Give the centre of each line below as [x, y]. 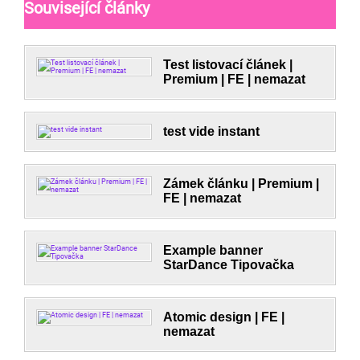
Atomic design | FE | [224, 317]
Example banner [213, 250]
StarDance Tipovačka [229, 265]
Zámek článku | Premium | [241, 184]
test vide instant [212, 131]
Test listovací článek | [228, 65]
